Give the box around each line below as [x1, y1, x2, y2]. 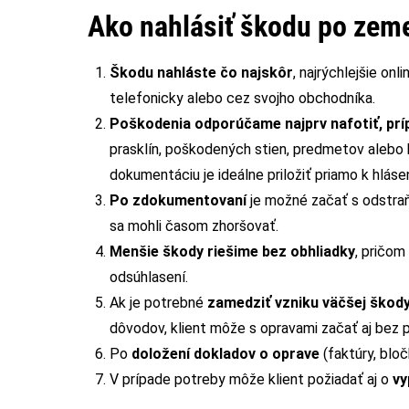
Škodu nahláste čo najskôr [110, 63, 293, 81]
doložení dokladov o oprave [131, 344, 320, 362]
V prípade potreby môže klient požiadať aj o [110, 370, 393, 388]
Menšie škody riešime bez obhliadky [110, 242, 355, 260]
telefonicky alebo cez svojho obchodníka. [110, 89, 375, 107]
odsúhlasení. [110, 267, 188, 286]
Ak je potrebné [110, 293, 207, 311]
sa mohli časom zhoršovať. [110, 216, 278, 235]
